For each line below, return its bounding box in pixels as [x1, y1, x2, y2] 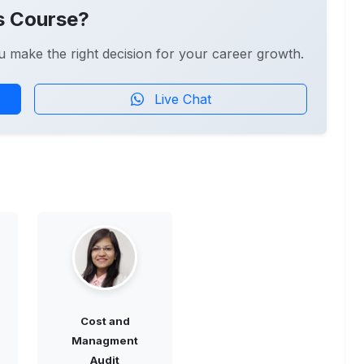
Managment [71, 334, 138, 348]
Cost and [80, 314, 130, 328]
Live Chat [149, 91, 211, 108]
